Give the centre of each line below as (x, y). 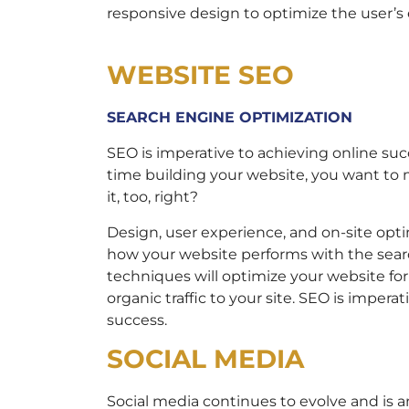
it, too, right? (152, 196)
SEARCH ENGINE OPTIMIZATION (230, 117)
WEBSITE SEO (200, 74)
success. (137, 320)
